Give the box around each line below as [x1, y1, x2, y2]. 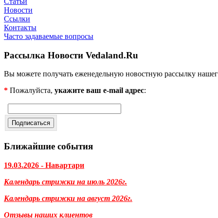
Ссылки [4, 15, 30, 23]
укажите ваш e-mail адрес [54, 86, 144, 95]
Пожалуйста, [8, 86, 54, 95]
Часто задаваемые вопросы [4, 32, 93, 40]
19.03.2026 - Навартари [4, 161, 84, 169]
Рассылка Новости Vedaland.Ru [4, 50, 138, 60]
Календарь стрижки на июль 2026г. [4, 177, 127, 186]
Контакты [4, 23, 36, 32]
